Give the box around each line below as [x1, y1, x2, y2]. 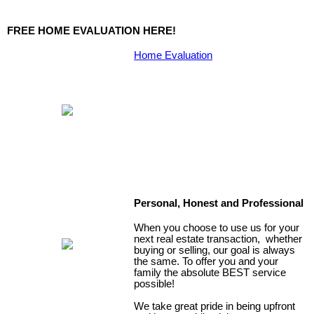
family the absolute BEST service [134, 267, 287, 279]
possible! [134, 278, 175, 290]
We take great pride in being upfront [134, 301, 296, 313]
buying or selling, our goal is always [134, 245, 296, 257]
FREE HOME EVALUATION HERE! [7, 25, 176, 36]
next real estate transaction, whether [134, 233, 303, 245]
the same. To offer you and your [134, 256, 279, 268]
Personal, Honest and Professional [134, 197, 304, 209]
